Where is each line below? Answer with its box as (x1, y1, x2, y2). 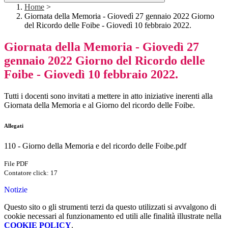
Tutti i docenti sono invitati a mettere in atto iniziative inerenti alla (4, 92, 213, 101)
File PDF (4, 160, 28, 168)
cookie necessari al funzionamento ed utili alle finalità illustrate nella (4, 212, 221, 221)
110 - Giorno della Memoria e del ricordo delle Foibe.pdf (4, 141, 186, 151)
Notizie (4, 185, 27, 194)
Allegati (4, 123, 23, 129)
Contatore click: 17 (4, 169, 58, 177)
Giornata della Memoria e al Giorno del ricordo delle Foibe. (4, 101, 195, 110)
